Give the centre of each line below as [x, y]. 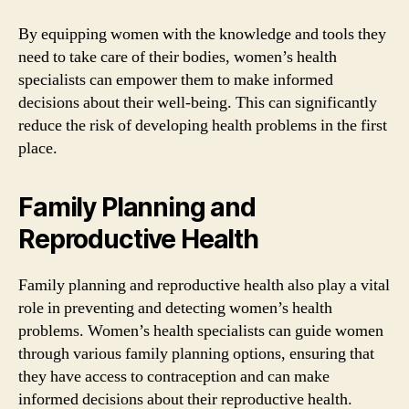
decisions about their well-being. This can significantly [198, 103]
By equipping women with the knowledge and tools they [202, 34]
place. [38, 148]
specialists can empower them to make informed [176, 80]
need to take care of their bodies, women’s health [178, 57]
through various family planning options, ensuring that [196, 354]
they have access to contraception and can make [174, 377]
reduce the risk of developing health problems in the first [203, 126]
